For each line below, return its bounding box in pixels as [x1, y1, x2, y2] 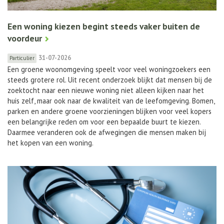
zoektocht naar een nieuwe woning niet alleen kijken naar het [7, 85, 204, 95]
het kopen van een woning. [7, 137, 93, 147]
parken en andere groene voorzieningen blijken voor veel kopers [7, 106, 211, 116]
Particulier [9, 54, 34, 61]
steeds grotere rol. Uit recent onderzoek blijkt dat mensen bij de [7, 74, 212, 84]
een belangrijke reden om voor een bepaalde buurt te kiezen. [7, 116, 200, 126]
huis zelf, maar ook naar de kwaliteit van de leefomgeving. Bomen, [7, 95, 214, 105]
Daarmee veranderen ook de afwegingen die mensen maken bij [7, 127, 206, 137]
